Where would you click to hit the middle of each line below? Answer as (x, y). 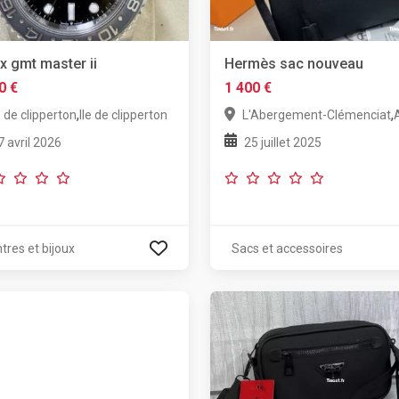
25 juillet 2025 (282, 143)
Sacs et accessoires (287, 249)
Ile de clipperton (123, 115)
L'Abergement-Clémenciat (316, 115)
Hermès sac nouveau (293, 64)
